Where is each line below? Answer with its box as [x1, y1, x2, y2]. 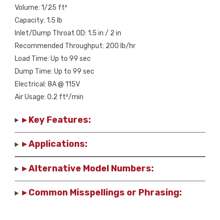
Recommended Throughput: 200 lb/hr [15, 41, 136, 50]
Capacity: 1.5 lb [15, 16, 62, 25]
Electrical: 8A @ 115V [15, 80, 80, 88]
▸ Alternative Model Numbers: [22, 163, 154, 174]
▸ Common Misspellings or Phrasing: [22, 187, 182, 198]
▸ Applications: [22, 138, 87, 150]
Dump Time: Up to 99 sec [15, 67, 94, 76]
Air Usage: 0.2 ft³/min [15, 92, 83, 101]
